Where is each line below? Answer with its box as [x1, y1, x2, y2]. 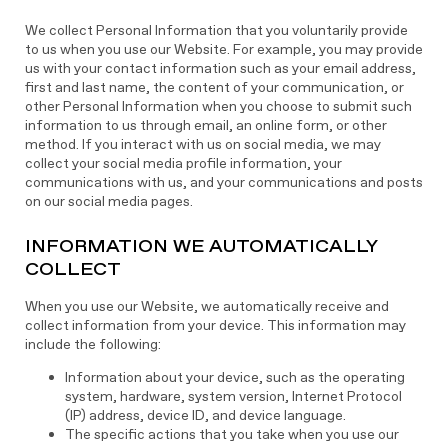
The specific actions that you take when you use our [64, 425, 399, 443]
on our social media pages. [24, 192, 193, 210]
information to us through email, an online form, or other [24, 116, 387, 134]
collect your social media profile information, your [24, 154, 342, 172]
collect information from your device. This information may [24, 316, 406, 334]
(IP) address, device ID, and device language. [64, 406, 346, 424]
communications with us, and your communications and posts [24, 173, 423, 191]
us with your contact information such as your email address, [24, 59, 416, 77]
